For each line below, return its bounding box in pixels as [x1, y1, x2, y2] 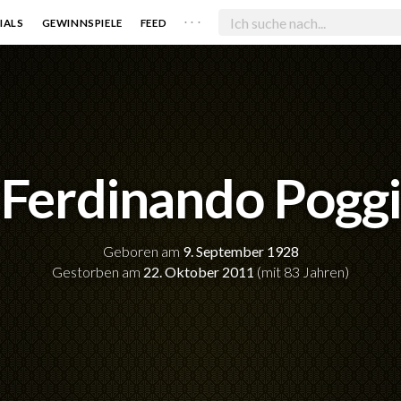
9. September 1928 [182, 243, 299, 260]
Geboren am [102, 243, 183, 260]
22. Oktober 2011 [143, 263, 254, 281]
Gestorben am [52, 263, 143, 281]
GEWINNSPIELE [41, 16, 123, 29]
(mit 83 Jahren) [254, 263, 349, 281]
